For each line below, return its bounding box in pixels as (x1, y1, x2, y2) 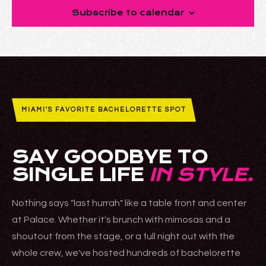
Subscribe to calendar (71, 8, 184, 18)
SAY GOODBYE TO (12, 147, 208, 168)
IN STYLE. (149, 164, 254, 186)
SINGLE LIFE (12, 164, 149, 186)
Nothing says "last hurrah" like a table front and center (12, 198, 246, 208)
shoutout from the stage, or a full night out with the (12, 232, 235, 242)
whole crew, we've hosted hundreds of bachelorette (12, 248, 240, 258)
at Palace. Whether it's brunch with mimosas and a (12, 215, 230, 225)
